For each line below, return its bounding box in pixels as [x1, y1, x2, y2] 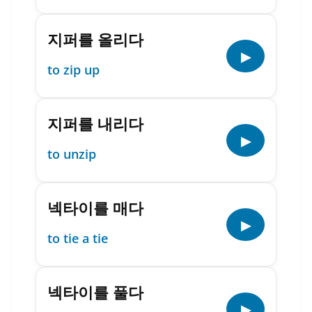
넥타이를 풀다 [47, 281, 143, 302]
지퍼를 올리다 [47, 29, 143, 49]
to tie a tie [47, 230, 108, 247]
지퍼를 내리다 [47, 113, 143, 134]
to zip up [47, 61, 100, 78]
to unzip [47, 146, 96, 162]
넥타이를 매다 [47, 197, 143, 218]
